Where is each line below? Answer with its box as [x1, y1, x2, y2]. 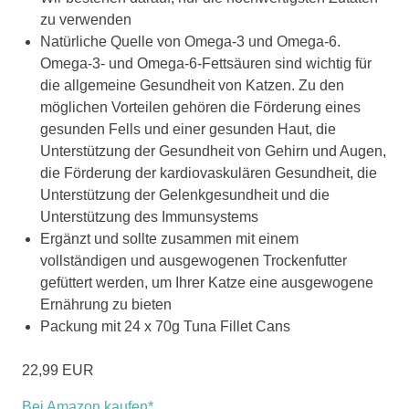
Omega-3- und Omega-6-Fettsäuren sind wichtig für [40, 55, 372, 71]
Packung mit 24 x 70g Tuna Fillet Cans [40, 318, 290, 334]
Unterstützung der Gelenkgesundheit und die [40, 186, 330, 203]
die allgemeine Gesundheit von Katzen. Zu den [40, 77, 344, 93]
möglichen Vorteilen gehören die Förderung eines [40, 99, 361, 115]
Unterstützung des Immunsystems [40, 208, 258, 225]
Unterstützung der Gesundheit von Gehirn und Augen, [40, 142, 386, 159]
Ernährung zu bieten [40, 296, 172, 312]
